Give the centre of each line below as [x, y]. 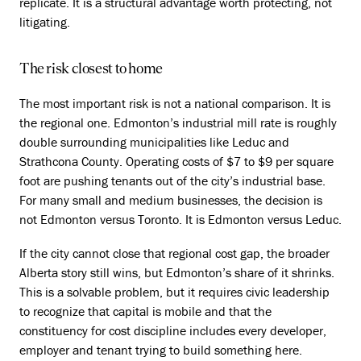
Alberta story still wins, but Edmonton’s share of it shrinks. [177, 272]
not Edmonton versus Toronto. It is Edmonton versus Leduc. [180, 219]
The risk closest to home [91, 68]
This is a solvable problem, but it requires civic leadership [174, 292]
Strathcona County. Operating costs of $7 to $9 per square [176, 161]
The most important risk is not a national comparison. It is [175, 103]
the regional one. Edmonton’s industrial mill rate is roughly [178, 122]
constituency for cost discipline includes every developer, [173, 330]
